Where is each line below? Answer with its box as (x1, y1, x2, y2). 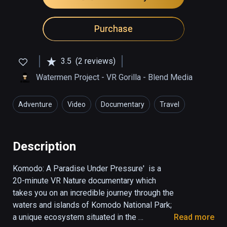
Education (22, 118, 54, 126)
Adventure (18, 100, 52, 109)
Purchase (94, 23, 133, 34)
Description (13, 139, 76, 154)
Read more (174, 212, 214, 222)
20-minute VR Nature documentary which (13, 176, 156, 186)
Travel (160, 100, 179, 109)
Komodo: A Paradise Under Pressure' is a (13, 164, 161, 174)
